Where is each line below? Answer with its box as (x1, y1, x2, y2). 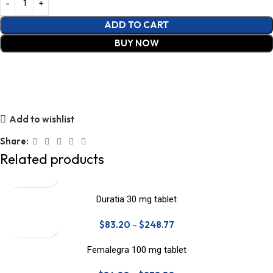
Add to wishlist (9, 113, 74, 126)
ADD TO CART (104, 18, 169, 30)
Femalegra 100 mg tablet (87, 244, 186, 255)
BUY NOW (114, 37, 159, 49)
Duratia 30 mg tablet (96, 193, 177, 205)
